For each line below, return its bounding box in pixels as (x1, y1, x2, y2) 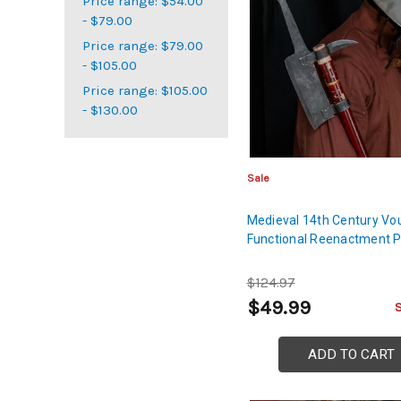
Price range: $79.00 (82, 37, 203, 54)
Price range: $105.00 (82, 81, 208, 98)
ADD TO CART (307, 346, 395, 363)
